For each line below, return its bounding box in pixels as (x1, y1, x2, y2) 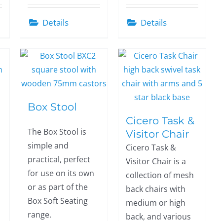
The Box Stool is (27, 126, 86, 137)
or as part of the (27, 182, 88, 192)
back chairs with (125, 184, 185, 194)
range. (27, 209, 51, 220)
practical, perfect (27, 154, 90, 165)
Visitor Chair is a (125, 156, 186, 167)
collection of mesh (125, 170, 194, 181)
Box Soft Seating (27, 195, 88, 206)
